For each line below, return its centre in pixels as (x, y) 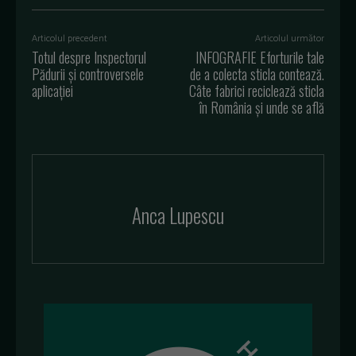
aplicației (52, 90)
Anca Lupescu (178, 215)
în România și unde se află (261, 107)
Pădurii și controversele (88, 74)
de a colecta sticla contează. (257, 74)
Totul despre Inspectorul (89, 57)
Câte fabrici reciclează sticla (256, 90)
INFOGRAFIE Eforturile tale (259, 57)
